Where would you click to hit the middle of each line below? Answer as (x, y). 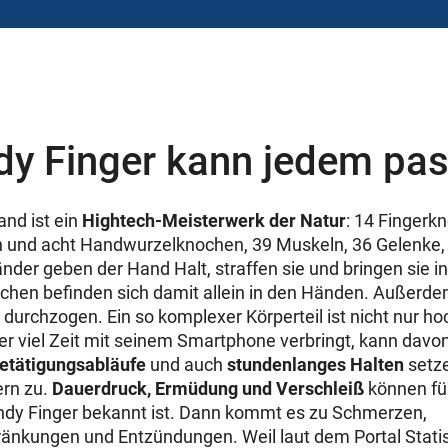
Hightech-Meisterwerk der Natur (214, 220)
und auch (186, 364)
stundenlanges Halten (315, 364)
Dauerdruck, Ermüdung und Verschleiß (210, 388)
